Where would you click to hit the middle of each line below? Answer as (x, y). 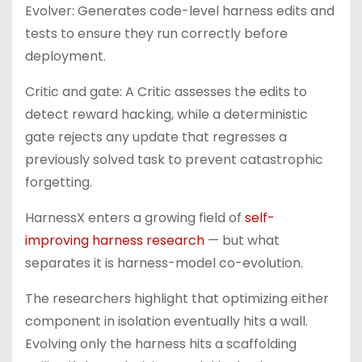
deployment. (65, 56)
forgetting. (59, 182)
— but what (242, 240)
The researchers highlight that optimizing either (177, 299)
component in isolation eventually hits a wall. (166, 321)
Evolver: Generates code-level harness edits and (180, 11)
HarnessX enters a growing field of (135, 218)
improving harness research (115, 240)
